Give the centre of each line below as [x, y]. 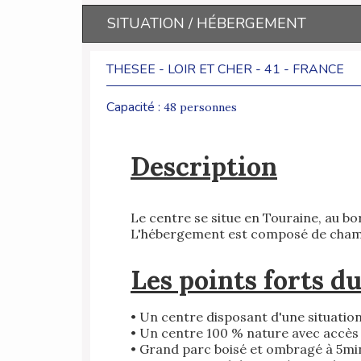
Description [204, 167]
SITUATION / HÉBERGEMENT [207, 24]
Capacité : [135, 108]
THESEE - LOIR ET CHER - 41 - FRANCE [225, 70]
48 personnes [200, 108]
